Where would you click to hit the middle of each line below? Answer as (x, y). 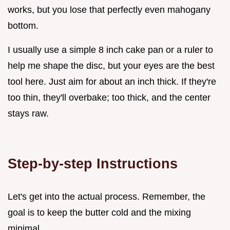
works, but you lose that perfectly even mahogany (109, 9)
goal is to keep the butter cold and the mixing (99, 212)
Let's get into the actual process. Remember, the (107, 196)
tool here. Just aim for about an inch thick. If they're (112, 81)
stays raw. (28, 113)
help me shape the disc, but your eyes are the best (111, 65)
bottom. (23, 25)
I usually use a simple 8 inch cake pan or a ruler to (110, 50)
